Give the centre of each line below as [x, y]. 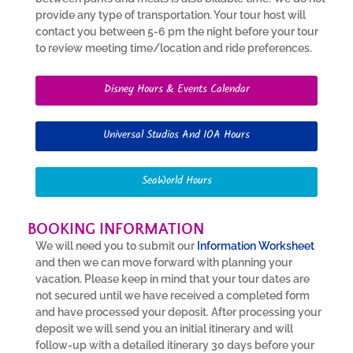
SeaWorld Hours [176, 182]
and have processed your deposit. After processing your [178, 312]
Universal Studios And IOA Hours [176, 137]
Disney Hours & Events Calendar [176, 91]
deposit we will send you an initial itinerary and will [164, 329]
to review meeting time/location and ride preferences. [174, 48]
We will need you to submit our [116, 246]
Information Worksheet [256, 246]
